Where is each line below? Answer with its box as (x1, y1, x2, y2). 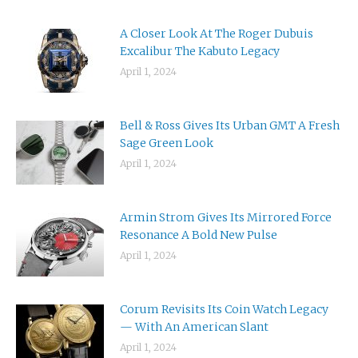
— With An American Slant (120, 319, 268, 334)
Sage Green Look (120, 135, 213, 150)
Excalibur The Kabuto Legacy (120, 43, 280, 58)
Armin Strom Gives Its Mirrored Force (120, 209, 332, 225)
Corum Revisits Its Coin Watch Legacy (120, 301, 328, 316)
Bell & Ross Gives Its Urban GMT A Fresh (120, 117, 340, 133)
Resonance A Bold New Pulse (120, 227, 277, 242)
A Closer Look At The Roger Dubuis (120, 26, 313, 41)
